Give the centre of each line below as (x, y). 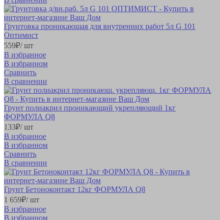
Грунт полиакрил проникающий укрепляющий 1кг (90, 108)
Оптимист (21, 35)
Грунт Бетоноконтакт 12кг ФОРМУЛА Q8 (75, 189)
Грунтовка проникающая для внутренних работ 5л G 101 (100, 26)
